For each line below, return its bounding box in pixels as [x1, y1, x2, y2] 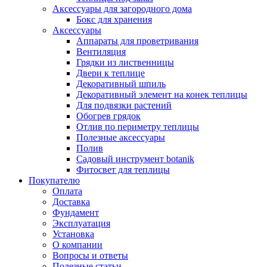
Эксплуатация [52, 218, 110, 228]
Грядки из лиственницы [76, 57, 174, 67]
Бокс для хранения [76, 14, 152, 24]
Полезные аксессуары [76, 132, 165, 142]
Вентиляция [76, 46, 126, 57]
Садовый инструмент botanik [76, 153, 194, 164]
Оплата [52, 185, 82, 196]
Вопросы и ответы [52, 250, 128, 260]
